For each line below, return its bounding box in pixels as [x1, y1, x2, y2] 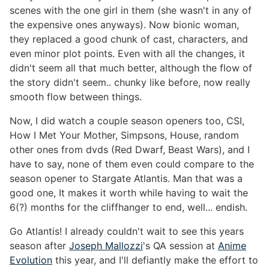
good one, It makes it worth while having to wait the [10, 187, 248, 199]
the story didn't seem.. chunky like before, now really [10, 76, 250, 89]
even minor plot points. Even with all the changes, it [10, 47, 245, 60]
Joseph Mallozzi [69, 240, 143, 252]
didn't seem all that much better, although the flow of [10, 62, 252, 74]
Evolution [10, 254, 52, 267]
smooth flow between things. [10, 91, 142, 103]
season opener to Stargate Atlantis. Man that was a [10, 172, 243, 185]
